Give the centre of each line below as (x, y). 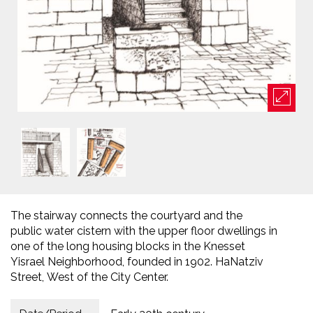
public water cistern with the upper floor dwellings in (144, 231)
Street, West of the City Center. (89, 277)
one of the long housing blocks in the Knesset (128, 246)
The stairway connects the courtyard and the (126, 216)
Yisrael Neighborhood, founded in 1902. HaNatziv (137, 262)
